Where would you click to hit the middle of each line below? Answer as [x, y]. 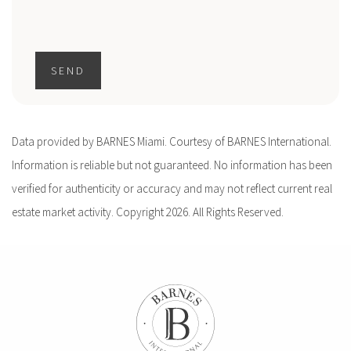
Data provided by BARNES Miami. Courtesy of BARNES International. [172, 142]
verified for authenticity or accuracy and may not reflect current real [172, 189]
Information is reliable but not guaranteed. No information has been [172, 165]
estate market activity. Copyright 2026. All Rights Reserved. [148, 212]
